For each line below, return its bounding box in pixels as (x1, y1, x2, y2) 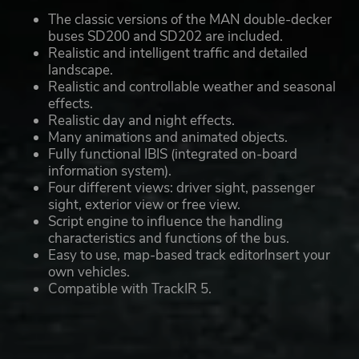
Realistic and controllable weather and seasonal (48, 78, 336, 97)
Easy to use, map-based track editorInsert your (48, 246, 330, 265)
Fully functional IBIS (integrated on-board (48, 145, 297, 164)
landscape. (48, 61, 113, 80)
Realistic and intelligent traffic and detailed (48, 44, 308, 63)
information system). (48, 162, 171, 181)
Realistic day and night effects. (48, 111, 235, 131)
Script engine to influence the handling (48, 212, 283, 232)
